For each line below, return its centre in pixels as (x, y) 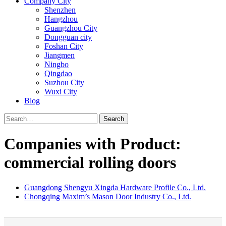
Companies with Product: (93, 144)
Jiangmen (60, 55)
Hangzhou (61, 19)
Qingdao (58, 73)
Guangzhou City (71, 28)
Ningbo (56, 64)
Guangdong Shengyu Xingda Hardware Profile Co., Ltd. (115, 187)
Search (114, 119)
